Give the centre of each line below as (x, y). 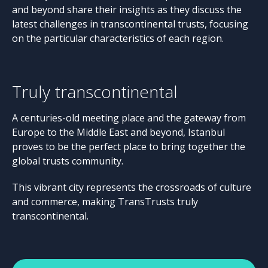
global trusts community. (68, 161)
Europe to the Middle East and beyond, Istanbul (118, 132)
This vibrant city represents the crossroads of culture (132, 187)
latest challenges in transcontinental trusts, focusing (130, 24)
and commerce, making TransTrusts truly (105, 202)
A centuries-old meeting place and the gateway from (129, 118)
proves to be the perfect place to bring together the (129, 147)
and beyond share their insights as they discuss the (127, 10)
